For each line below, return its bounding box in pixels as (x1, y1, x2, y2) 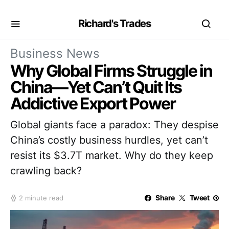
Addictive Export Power (10, 94, 175, 113)
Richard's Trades (78, 17, 151, 30)
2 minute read (19, 193, 63, 202)
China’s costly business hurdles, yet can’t (10, 134, 208, 146)
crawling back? (10, 165, 82, 177)
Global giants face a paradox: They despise (10, 119, 219, 131)
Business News (10, 46, 100, 61)
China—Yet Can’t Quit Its (10, 77, 181, 97)
